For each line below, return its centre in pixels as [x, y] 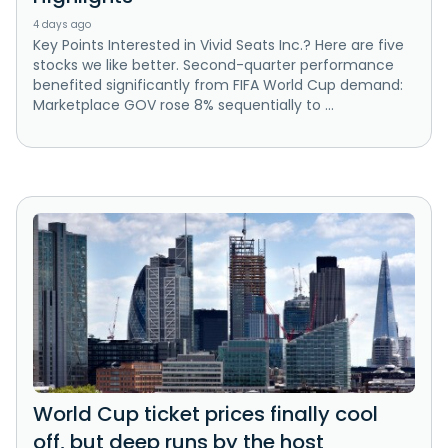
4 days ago [62, 24]
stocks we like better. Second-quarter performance [213, 64]
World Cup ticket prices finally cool [205, 414]
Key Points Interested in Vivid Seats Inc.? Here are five [218, 44]
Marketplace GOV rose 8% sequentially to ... [183, 104]
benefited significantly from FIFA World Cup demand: [218, 84]
